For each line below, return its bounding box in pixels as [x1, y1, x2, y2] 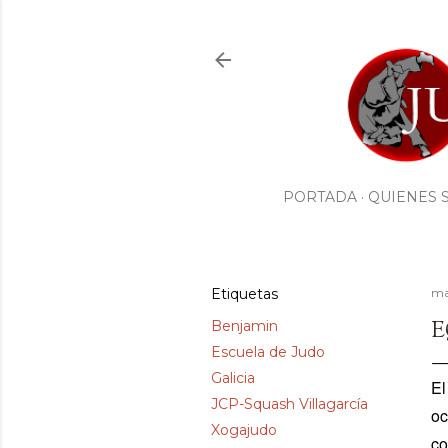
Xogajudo [211, 421, 277, 440]
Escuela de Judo [211, 343, 325, 362]
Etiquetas [211, 285, 278, 304]
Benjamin [211, 317, 278, 336]
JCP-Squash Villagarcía [211, 395, 368, 414]
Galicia [211, 369, 255, 388]
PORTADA [283, 188, 357, 207]
